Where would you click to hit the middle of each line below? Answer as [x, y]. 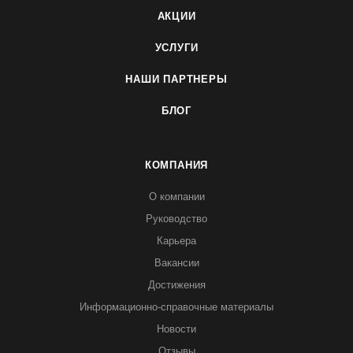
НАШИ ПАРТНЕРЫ [176, 79]
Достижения [176, 285]
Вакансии [176, 263]
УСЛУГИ [176, 48]
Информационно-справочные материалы [176, 307]
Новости [176, 329]
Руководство [176, 219]
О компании [176, 197]
